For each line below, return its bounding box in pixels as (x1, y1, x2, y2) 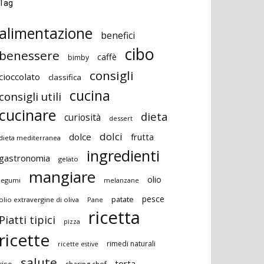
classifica (48, 71, 81, 82)
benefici (101, 28, 135, 42)
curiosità (64, 110, 101, 124)
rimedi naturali (107, 238, 156, 249)
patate (111, 193, 134, 204)
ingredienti (87, 145, 160, 166)
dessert (109, 113, 133, 123)
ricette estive (58, 239, 98, 248)
